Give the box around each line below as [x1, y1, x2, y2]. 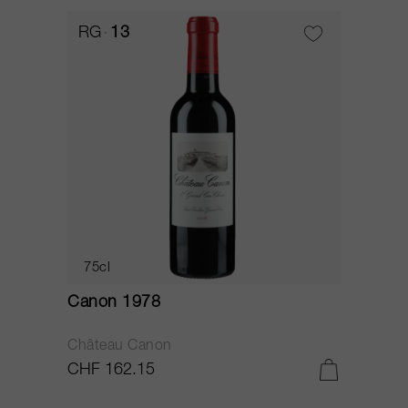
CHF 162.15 [67, 362, 155, 379]
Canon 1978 [67, 295, 160, 311]
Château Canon [67, 340, 172, 354]
